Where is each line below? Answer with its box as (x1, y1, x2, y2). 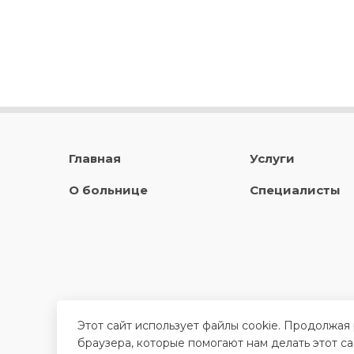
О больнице (69, 183, 148, 198)
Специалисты (249, 183, 341, 198)
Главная (69, 151, 121, 166)
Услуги (249, 151, 295, 166)
